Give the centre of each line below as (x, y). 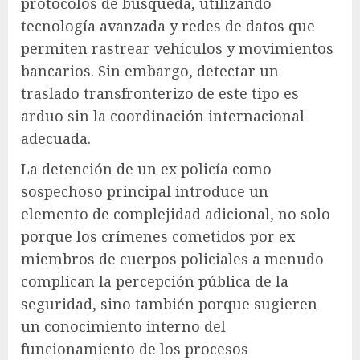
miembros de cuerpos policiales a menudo (172, 258)
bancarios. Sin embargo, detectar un (150, 70)
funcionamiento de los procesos (135, 348)
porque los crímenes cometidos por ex (158, 236)
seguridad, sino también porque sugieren (169, 303)
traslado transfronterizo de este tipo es (160, 93)
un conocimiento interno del (123, 326)
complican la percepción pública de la (155, 281)
